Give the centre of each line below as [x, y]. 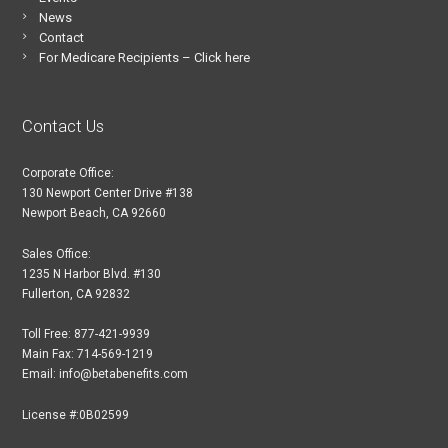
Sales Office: [57, 253]
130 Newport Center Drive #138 [108, 193]
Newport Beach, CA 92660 [94, 213]
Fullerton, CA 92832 [76, 293]
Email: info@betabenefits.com [105, 374]
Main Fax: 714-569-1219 [88, 354]
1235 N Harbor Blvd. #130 [92, 273]
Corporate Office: [68, 173]
